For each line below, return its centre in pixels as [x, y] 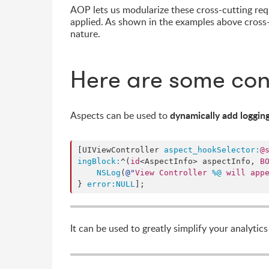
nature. [85, 34]
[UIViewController [121, 150]
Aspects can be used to [120, 115]
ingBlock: [99, 161]
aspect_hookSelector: [212, 150]
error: [101, 184]
